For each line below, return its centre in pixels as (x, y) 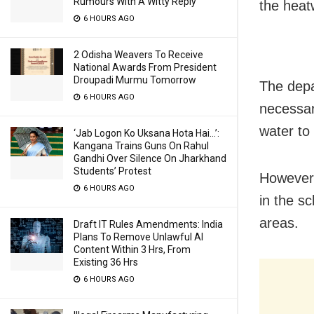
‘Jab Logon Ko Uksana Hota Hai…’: (146, 133)
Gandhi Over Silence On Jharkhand (150, 158)
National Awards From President (145, 67)
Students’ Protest (112, 171)
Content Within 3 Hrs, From (132, 250)
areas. (279, 223)
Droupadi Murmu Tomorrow (135, 80)
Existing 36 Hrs (106, 262)
